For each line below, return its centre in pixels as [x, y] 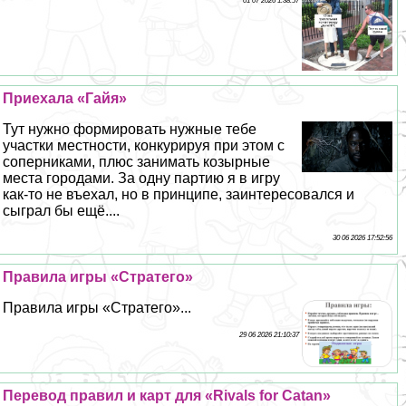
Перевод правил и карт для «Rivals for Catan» [167, 396]
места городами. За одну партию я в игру [142, 179]
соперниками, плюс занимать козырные [137, 162]
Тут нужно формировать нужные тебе [130, 130]
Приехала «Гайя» [65, 99]
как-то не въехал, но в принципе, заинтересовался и [179, 195]
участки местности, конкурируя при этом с [144, 146]
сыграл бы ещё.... [62, 211]
